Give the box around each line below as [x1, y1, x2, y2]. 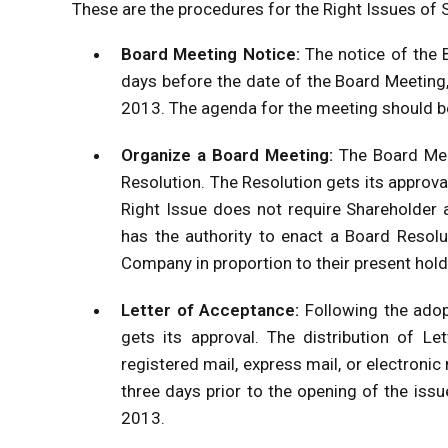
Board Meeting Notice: [121, 43, 306, 64]
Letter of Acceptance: [121, 299, 305, 320]
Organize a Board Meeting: [121, 144, 340, 165]
